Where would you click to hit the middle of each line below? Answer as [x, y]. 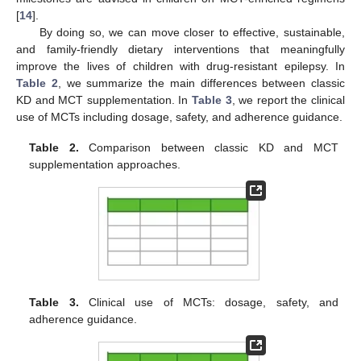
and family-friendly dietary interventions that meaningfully [180, 49]
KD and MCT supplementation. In [104, 100]
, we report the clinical [288, 100]
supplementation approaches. [105, 165]
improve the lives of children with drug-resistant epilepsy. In [180, 66]
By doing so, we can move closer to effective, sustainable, [192, 32]
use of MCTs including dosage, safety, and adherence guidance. [179, 116]
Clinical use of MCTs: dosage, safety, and [208, 302]
